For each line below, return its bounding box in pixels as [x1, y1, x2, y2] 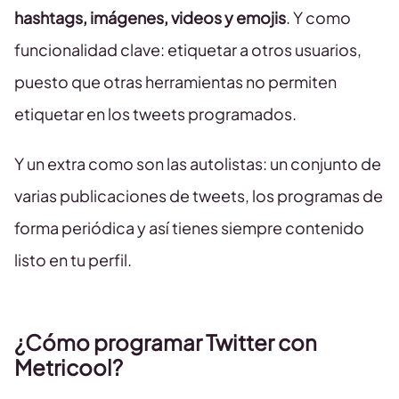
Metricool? [14, 354, 123, 381]
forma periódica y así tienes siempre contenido [14, 217, 364, 239]
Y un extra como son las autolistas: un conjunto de [14, 153, 381, 175]
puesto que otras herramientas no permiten [14, 71, 337, 93]
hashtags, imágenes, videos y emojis [14, 7, 286, 28]
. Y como [286, 7, 351, 28]
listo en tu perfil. [14, 249, 134, 271]
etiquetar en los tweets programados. [14, 103, 297, 125]
